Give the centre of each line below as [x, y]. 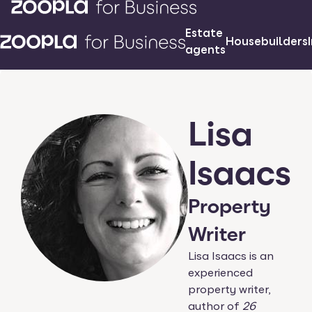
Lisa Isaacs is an [231, 256]
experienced [220, 273]
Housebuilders [267, 41]
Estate [204, 33]
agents [205, 50]
